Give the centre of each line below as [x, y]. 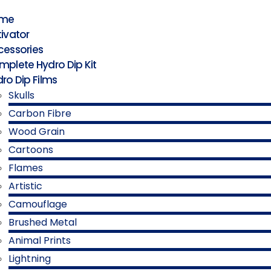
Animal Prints [40, 240]
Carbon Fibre [40, 113]
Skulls [21, 95]
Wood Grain [37, 132]
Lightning [30, 259]
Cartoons [31, 150]
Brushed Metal [43, 222]
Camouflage [38, 204]
